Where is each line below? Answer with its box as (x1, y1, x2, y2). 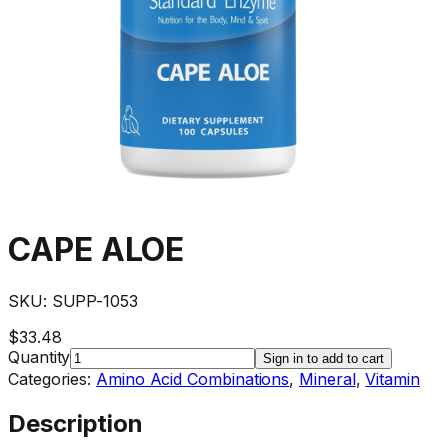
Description (8, 408, 144, 438)
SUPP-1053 (51, 290, 138, 311)
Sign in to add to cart (263, 350, 385, 366)
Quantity (8, 346, 71, 367)
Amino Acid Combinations (96, 368, 290, 389)
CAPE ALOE (8, 230, 185, 270)
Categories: (8, 368, 97, 389)
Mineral (299, 368, 356, 389)
